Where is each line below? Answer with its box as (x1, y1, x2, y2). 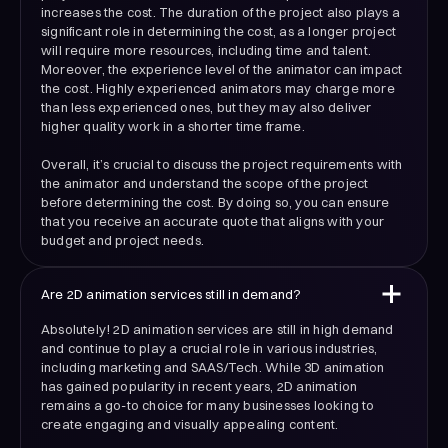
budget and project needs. (41, 232, 204, 249)
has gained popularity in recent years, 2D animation (41, 378, 358, 395)
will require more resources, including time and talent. (41, 42, 372, 59)
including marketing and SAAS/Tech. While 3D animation (41, 359, 385, 376)
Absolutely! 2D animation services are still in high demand (41, 321, 394, 338)
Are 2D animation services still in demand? (41, 285, 302, 302)
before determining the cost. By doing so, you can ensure (41, 194, 390, 211)
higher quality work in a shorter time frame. (41, 118, 305, 135)
